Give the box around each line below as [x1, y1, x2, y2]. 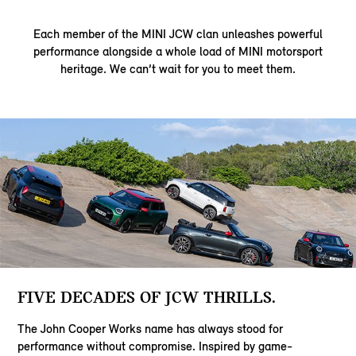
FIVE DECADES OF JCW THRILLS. [17, 287, 277, 308]
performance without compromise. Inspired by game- [17, 338, 293, 354]
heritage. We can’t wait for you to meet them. [60, 61, 296, 77]
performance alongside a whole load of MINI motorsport [33, 44, 323, 60]
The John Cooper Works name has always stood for [17, 320, 284, 336]
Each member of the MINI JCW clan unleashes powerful [33, 26, 323, 42]
